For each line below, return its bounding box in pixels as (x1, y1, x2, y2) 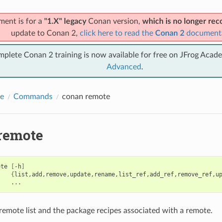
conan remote (61, 92, 110, 101)
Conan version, (86, 17, 142, 25)
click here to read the (79, 29, 155, 37)
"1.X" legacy (44, 17, 86, 25)
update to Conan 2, (10, 29, 80, 37)
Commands (13, 92, 53, 101)
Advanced (107, 62, 141, 71)
